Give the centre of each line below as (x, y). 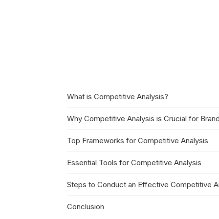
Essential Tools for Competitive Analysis (134, 163)
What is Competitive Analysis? (118, 97)
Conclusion (86, 207)
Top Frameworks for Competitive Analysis (138, 141)
